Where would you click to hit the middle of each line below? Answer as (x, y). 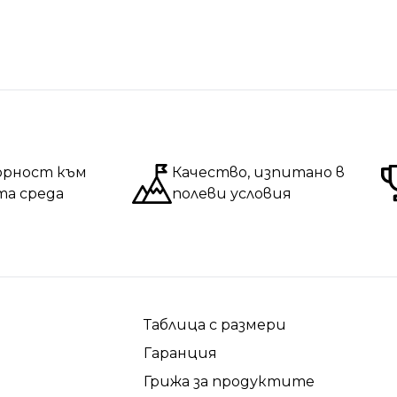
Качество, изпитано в (259, 173)
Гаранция (180, 354)
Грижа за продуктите (229, 382)
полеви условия (232, 194)
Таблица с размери (215, 325)
